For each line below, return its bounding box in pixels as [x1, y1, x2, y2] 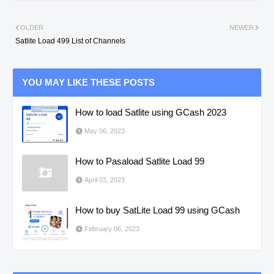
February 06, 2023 [84, 224, 139, 232]
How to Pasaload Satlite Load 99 [75, 155, 204, 166]
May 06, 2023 [84, 127, 125, 135]
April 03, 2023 [84, 176, 125, 183]
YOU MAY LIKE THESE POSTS [22, 76, 155, 87]
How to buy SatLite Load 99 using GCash [75, 204, 240, 215]
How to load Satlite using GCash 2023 [75, 106, 226, 117]
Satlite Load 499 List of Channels [15, 36, 125, 45]
